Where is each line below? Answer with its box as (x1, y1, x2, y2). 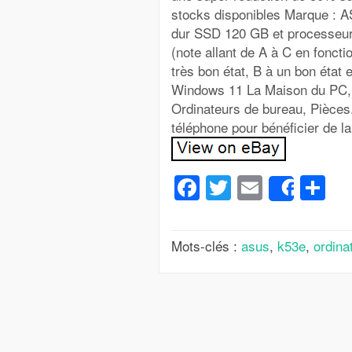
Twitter (231, 169, 305, 206)
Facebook (200, 169, 310, 206)
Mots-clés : (171, 235, 241, 255)
